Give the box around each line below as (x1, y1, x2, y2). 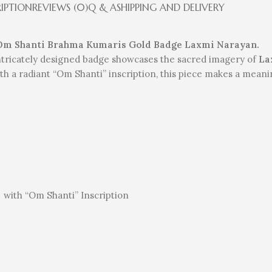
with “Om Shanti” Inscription (1, 189, 129, 202)
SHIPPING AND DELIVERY (117, 1, 225, 14)
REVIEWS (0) (32, 1, 88, 14)
